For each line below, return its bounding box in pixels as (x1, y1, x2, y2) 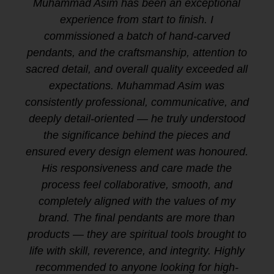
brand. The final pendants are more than (39, 212, 235, 224)
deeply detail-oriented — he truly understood (28, 113, 245, 125)
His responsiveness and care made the (42, 162, 232, 175)
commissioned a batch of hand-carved (43, 30, 230, 43)
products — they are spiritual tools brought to (27, 228, 246, 241)
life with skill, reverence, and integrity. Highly (29, 245, 245, 257)
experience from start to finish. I (60, 13, 214, 26)
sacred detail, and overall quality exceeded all (26, 63, 248, 76)
